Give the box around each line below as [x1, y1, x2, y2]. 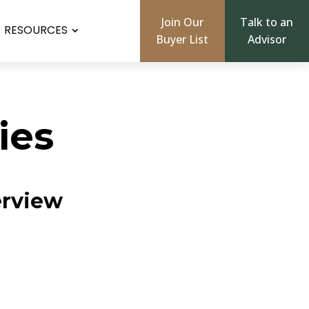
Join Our [161, 14, 203, 30]
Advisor [247, 32, 286, 47]
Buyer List [156, 32, 209, 47]
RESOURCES [3, 22, 68, 38]
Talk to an [240, 14, 294, 30]
